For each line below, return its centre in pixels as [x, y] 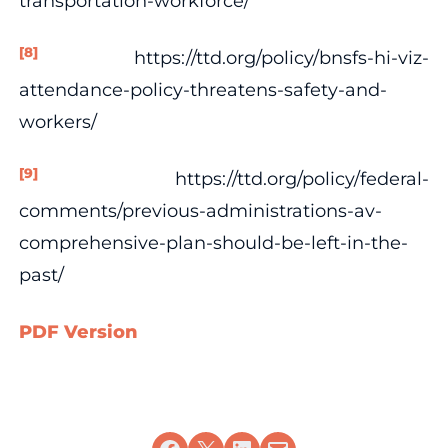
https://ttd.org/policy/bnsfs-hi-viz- [233, 57]
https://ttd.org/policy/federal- [233, 178]
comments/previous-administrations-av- [200, 210]
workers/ [57, 121]
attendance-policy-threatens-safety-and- [202, 89]
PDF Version [78, 331]
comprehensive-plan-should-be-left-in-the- [213, 242]
